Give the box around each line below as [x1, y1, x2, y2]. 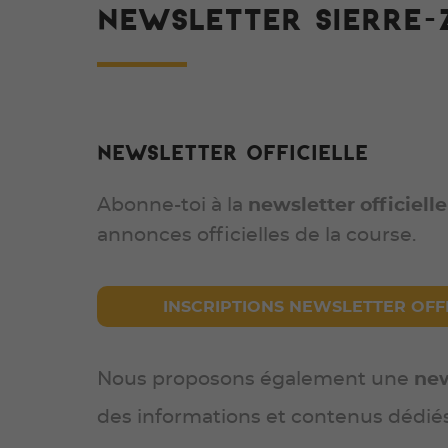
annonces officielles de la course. [97, 226, 416, 246]
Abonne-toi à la [97, 196, 248, 216]
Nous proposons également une [97, 370, 414, 390]
